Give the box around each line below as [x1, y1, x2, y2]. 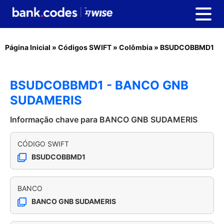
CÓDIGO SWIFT [17, 139, 69, 148]
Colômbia [119, 43, 152, 51]
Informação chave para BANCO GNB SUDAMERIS [10, 114, 197, 124]
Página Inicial [5, 43, 50, 51]
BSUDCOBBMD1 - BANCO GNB [10, 78, 188, 92]
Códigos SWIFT [58, 43, 111, 51]
